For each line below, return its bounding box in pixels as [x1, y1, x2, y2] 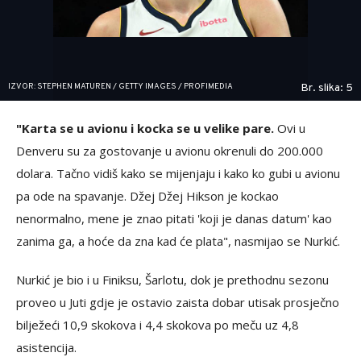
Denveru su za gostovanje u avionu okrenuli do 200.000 [16, 142, 323, 159]
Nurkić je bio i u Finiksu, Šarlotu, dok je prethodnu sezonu [16, 271, 329, 288]
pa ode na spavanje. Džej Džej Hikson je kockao [16, 187, 279, 204]
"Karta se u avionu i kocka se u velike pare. [16, 119, 274, 136]
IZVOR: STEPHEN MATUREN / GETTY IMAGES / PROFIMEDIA [8, 81, 233, 92]
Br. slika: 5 [301, 81, 353, 95]
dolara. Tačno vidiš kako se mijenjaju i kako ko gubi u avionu [16, 164, 340, 181]
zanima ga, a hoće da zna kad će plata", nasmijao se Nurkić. [16, 232, 340, 249]
